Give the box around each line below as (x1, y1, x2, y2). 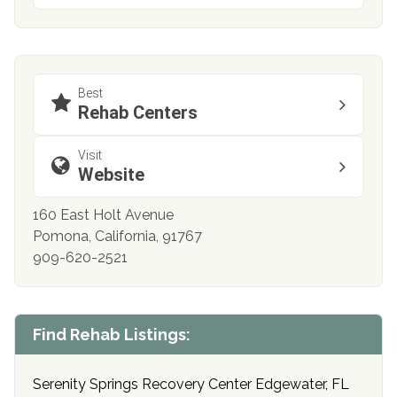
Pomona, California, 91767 (33, 227, 202, 245)
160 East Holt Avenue (33, 206, 174, 223)
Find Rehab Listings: (33, 324, 191, 344)
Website (78, 163, 144, 185)
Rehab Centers (78, 101, 198, 123)
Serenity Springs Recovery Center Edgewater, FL (33, 375, 349, 393)
